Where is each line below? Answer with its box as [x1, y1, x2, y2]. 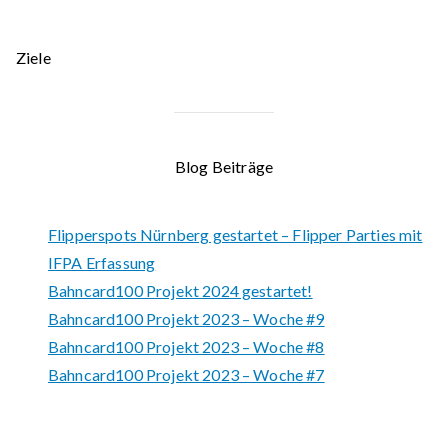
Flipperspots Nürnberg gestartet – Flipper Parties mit [48, 224, 423, 244]
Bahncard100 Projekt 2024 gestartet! [48, 280, 313, 300]
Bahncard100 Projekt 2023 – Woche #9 [48, 308, 325, 328]
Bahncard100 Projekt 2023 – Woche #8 [48, 336, 325, 356]
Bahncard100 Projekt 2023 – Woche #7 [48, 364, 325, 384]
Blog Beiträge [174, 156, 274, 176]
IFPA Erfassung [48, 252, 156, 272]
